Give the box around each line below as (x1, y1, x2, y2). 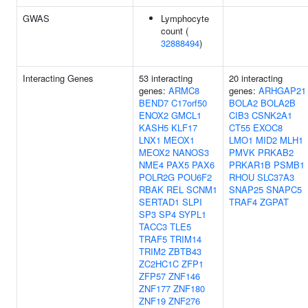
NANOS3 (173, 146, 209, 159)
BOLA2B (261, 96, 296, 109)
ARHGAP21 (258, 84, 306, 97)
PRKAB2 (258, 146, 294, 159)
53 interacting (139, 71, 192, 85)
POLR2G (139, 170, 175, 184)
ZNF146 (168, 269, 200, 283)
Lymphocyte (161, 12, 209, 25)
